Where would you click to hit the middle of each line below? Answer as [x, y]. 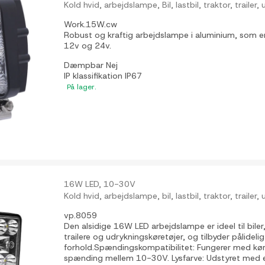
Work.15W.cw [91, 25]
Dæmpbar [85, 65]
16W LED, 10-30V [100, 184]
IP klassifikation [95, 76]
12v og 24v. [88, 46]
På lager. [82, 87]
